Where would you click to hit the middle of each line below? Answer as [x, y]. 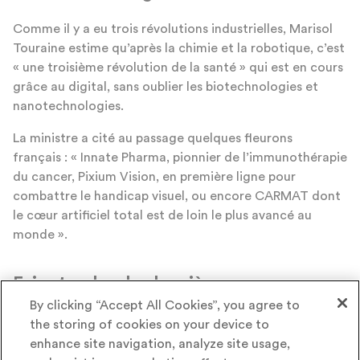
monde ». [40, 235]
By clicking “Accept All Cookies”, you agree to [165, 306]
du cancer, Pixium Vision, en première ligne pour [154, 177]
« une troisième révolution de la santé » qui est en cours [178, 68]
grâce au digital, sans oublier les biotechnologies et [166, 87]
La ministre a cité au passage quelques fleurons [153, 139]
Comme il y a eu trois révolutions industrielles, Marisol [173, 29]
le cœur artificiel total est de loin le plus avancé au [162, 216]
